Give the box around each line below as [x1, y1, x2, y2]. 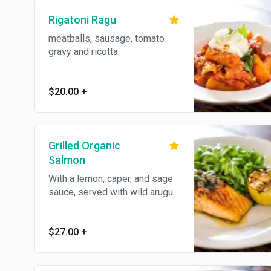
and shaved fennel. [48, 200, 128, 211]
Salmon [48, 154, 85, 166]
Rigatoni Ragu [48, 13, 116, 26]
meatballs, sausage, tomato [48, 33, 165, 44]
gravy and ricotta [48, 46, 118, 57]
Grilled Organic [48, 139, 120, 152]
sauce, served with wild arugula [48, 186, 180, 198]
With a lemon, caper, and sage [48, 173, 173, 184]
